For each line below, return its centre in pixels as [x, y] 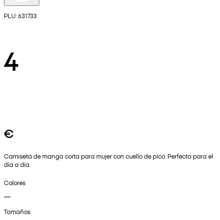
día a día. [17, 165]
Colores [15, 182]
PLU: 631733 [20, 16]
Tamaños [17, 211]
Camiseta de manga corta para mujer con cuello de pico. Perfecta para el [109, 156]
